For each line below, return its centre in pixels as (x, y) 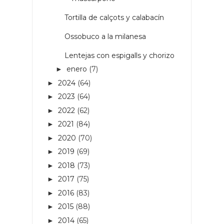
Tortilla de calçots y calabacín (114, 17)
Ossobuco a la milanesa (105, 36)
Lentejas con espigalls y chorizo (119, 55)
